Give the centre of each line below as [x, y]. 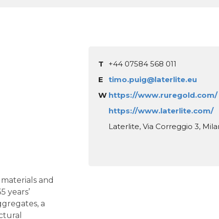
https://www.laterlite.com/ [161, 111]
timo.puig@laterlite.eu [153, 80]
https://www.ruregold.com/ [163, 95]
